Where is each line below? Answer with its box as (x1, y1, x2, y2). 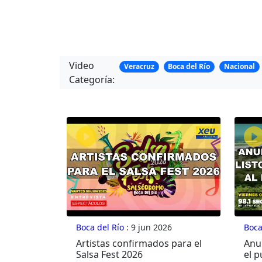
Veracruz (123, 61, 154, 72)
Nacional (223, 61, 255, 72)
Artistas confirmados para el (76, 237, 202, 250)
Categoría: (69, 73, 115, 87)
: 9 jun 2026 (124, 222, 172, 233)
